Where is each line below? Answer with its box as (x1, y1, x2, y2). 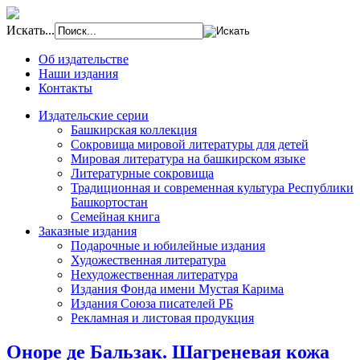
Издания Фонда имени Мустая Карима (71, 282, 284, 296)
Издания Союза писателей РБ (71, 297, 233, 310)
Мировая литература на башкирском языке (71, 152, 305, 166)
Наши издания (39, 67, 118, 80)
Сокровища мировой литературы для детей (71, 137, 309, 151)
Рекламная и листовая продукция (71, 311, 254, 325)
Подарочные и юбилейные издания (71, 239, 265, 252)
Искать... (6, 23, 55, 37)
